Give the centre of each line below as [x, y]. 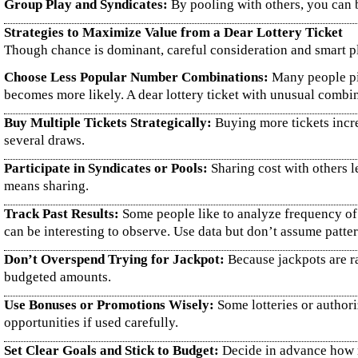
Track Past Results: [62, 214]
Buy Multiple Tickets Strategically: [108, 123]
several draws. [44, 140]
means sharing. [46, 186]
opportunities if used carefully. [91, 322]
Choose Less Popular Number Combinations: [136, 77]
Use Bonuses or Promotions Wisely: [109, 305]
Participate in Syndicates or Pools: [106, 168]
